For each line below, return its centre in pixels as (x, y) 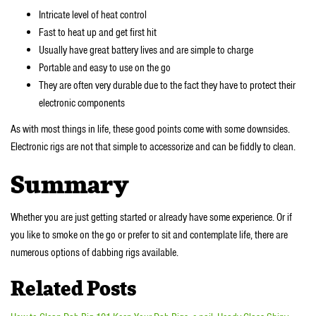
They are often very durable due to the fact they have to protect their (167, 85)
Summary (69, 187)
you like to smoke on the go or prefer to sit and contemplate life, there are (149, 235)
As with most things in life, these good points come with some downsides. (150, 129)
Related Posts (73, 290)
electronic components (82, 103)
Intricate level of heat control (93, 14)
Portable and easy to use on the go (105, 67)
